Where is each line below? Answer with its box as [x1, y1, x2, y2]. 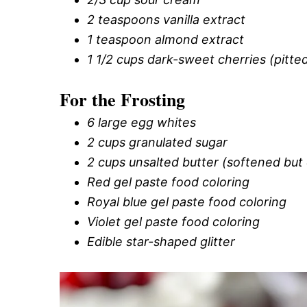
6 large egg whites [87, 115, 196, 130]
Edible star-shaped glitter [87, 234, 235, 249]
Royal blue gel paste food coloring [87, 195, 286, 209]
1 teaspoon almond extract [87, 32, 244, 47]
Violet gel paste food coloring [87, 214, 260, 229]
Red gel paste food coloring [87, 175, 249, 189]
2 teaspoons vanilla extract [87, 12, 245, 27]
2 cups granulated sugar [87, 135, 228, 149]
